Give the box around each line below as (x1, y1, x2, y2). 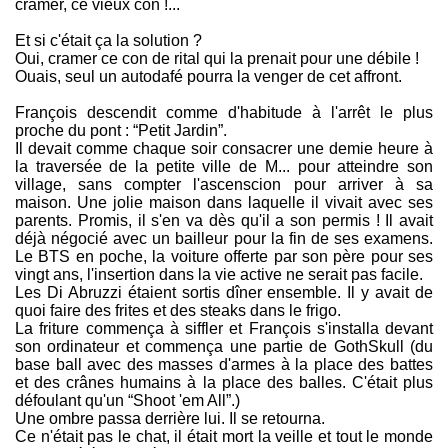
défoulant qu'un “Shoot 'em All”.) (15, 392, 240, 410)
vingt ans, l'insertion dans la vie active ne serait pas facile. (15, 266, 423, 284)
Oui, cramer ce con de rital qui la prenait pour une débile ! (15, 50, 419, 68)
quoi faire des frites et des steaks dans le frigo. (15, 302, 341, 320)
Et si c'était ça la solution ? (15, 32, 202, 50)
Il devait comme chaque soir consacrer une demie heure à (15, 140, 433, 158)
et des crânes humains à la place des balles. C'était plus (15, 374, 433, 392)
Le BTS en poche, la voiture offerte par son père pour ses (15, 248, 433, 266)
